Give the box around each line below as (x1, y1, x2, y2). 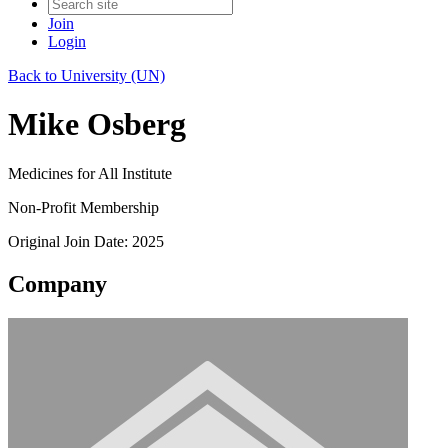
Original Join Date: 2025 (8, 232, 164, 250)
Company (8, 270, 107, 297)
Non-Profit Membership (8, 198, 159, 216)
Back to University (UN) (8, 67, 165, 84)
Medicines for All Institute (8, 164, 172, 182)
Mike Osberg (8, 106, 186, 143)
